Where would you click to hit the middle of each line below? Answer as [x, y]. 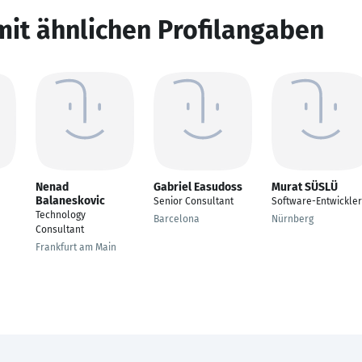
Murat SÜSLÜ [305, 187]
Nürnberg [293, 219]
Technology [61, 215]
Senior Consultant [194, 201]
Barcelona [177, 219]
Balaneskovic [70, 201]
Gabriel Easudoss [198, 187]
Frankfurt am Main [76, 247]
